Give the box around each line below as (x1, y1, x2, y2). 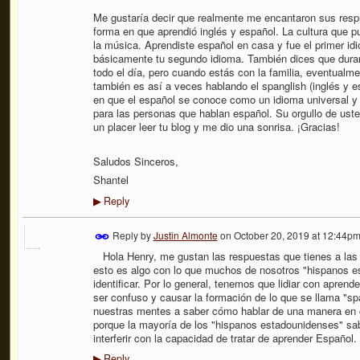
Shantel (92, 172, 129, 188)
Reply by (109, 227, 153, 242)
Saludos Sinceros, (92, 153, 178, 169)
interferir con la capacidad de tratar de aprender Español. (92, 330, 357, 346)
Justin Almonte (153, 227, 218, 242)
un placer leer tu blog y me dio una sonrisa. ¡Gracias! (92, 118, 340, 134)
